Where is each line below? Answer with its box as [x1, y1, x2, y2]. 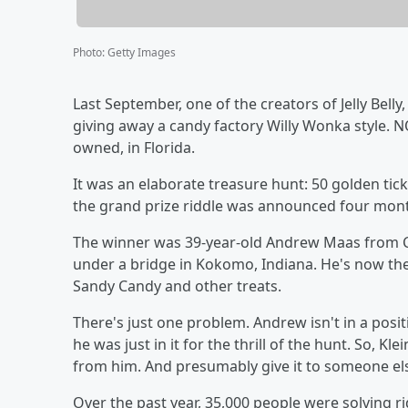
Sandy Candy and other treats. [73, 275, 281, 296]
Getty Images [107, 44, 176, 60]
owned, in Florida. [73, 137, 195, 158]
